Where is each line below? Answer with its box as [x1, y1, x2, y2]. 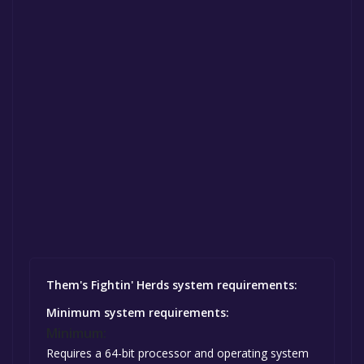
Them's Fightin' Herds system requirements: [46, 276, 297, 292]
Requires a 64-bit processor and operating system [46, 344, 309, 361]
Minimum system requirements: [46, 304, 229, 320]
